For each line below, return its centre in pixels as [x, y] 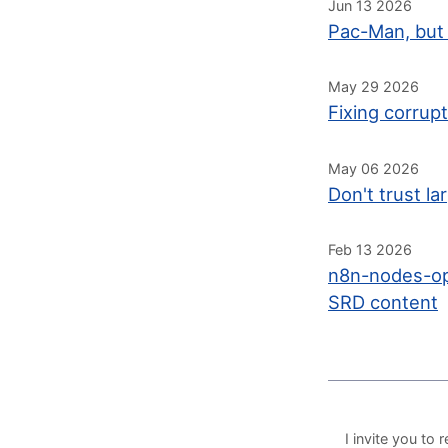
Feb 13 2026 [370, 250]
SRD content [383, 302]
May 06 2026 [373, 168]
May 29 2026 [373, 87]
